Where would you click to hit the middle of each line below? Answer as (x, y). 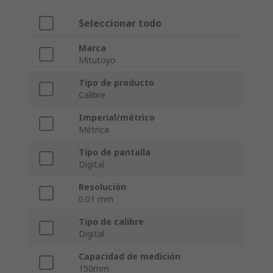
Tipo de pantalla (115, 152)
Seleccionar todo (120, 23)
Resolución (102, 187)
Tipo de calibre (111, 222)
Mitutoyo (97, 60)
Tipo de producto (116, 83)
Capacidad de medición (129, 257)
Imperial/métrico (117, 118)
